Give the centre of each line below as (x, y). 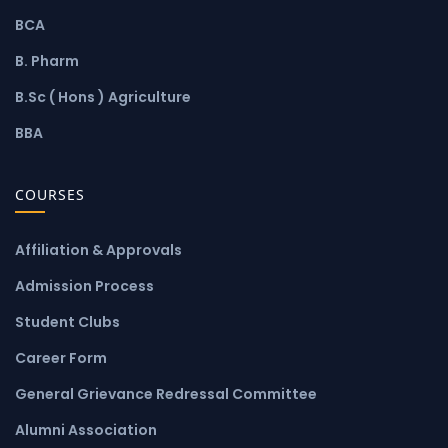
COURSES (50, 194)
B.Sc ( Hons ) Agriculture (103, 96)
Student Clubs (67, 321)
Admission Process (84, 285)
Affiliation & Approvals (98, 249)
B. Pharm (47, 60)
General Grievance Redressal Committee (166, 393)
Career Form (61, 357)
